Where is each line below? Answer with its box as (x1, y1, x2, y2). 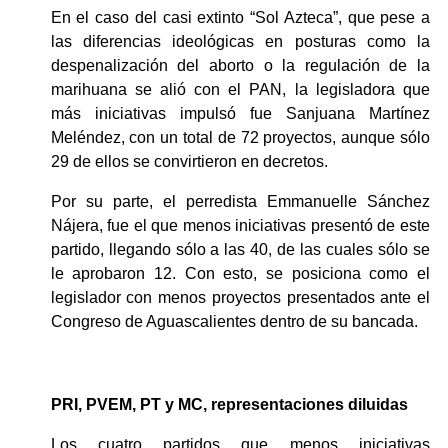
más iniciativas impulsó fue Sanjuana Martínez (50, 104, 430, 122)
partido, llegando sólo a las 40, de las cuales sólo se (50, 240, 430, 258)
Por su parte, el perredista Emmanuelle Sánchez (50, 192, 430, 210)
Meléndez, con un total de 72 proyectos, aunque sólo (50, 128, 430, 146)
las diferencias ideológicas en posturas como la (50, 32, 430, 50)
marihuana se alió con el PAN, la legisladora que (50, 80, 430, 98)
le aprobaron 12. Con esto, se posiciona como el (50, 264, 430, 282)
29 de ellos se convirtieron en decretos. (50, 152, 332, 170)
